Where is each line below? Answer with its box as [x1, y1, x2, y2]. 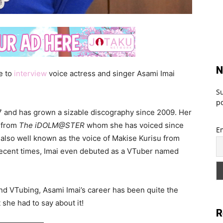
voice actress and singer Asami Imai [47, 69, 175, 78]
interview [14, 69, 47, 78]
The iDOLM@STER [19, 120, 85, 130]
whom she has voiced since [85, 120, 184, 130]
